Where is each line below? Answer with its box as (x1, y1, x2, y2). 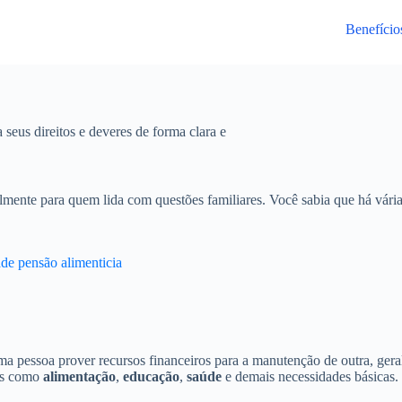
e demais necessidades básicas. (222, 368, 398, 384)
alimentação (43, 368, 116, 384)
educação (123, 368, 179, 384)
